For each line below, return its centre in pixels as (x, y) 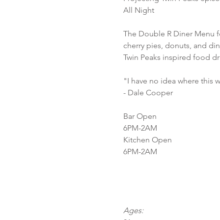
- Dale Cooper (148, 93)
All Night (138, 10)
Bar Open (140, 116)
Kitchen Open (147, 140)
